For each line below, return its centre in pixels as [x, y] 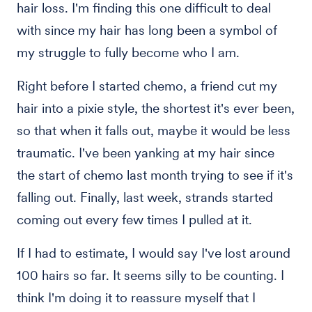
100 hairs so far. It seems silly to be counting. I [150, 275]
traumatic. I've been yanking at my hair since [146, 153]
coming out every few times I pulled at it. [134, 220]
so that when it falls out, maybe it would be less [154, 131]
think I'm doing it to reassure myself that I [136, 298]
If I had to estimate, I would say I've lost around [154, 253]
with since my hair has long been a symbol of [147, 30]
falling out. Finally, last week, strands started [145, 197]
